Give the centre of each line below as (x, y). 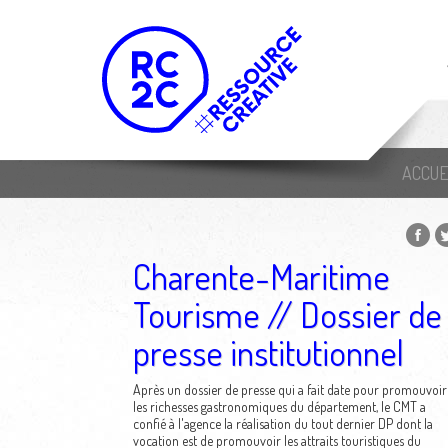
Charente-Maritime (261, 276)
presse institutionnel (268, 352)
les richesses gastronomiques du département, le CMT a (279, 406)
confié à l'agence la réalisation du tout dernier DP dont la (282, 423)
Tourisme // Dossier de (287, 314)
